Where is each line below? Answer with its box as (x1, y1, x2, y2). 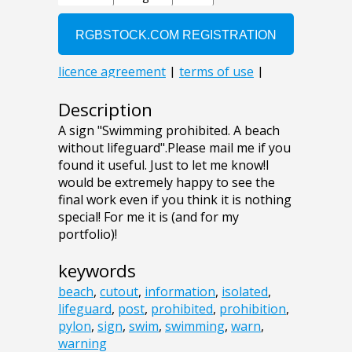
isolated (222, 282, 268, 300)
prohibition (219, 299, 286, 317)
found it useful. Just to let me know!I (58, 156, 269, 174)
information (145, 282, 215, 300)
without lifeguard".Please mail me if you (58, 138, 291, 156)
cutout (100, 282, 138, 300)
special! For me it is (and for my (58, 207, 239, 225)
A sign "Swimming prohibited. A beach (58, 121, 280, 139)
